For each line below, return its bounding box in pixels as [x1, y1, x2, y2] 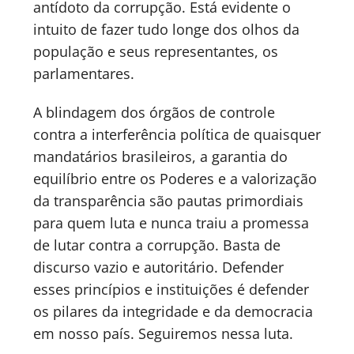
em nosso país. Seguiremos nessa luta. [33, 323, 293, 343]
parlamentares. [33, 64, 134, 84]
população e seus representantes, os [33, 42, 278, 62]
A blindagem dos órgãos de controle [33, 102, 275, 122]
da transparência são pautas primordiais [33, 190, 303, 210]
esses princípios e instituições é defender [33, 279, 309, 299]
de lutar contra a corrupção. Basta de [33, 235, 281, 254]
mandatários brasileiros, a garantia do [33, 146, 288, 166]
